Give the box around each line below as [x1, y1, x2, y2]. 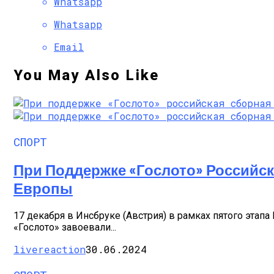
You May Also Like [13, 66, 160, 84]
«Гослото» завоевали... [13, 221, 116, 234]
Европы [13, 179, 73, 198]
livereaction [13, 243, 86, 256]
